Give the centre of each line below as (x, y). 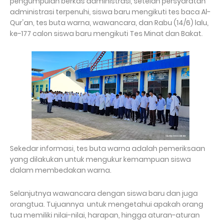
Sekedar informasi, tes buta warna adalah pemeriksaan (108, 149)
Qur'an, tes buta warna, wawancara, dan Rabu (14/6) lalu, (109, 23)
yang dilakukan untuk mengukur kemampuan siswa (100, 160)
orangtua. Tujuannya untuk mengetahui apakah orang (107, 204)
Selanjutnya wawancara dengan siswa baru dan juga (104, 194)
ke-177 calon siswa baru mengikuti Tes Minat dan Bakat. (107, 34)
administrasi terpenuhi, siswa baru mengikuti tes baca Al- (110, 12)
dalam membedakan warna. (61, 170)
